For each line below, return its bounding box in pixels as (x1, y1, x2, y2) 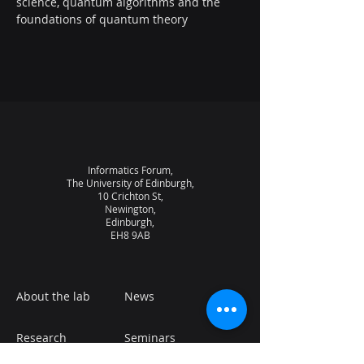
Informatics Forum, (87, 163, 173, 176)
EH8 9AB (110, 228, 150, 241)
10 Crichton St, (97, 189, 163, 202)
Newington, (104, 202, 156, 215)
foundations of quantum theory (16, 11, 188, 27)
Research (16, 329, 67, 345)
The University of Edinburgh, (66, 176, 194, 189)
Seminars (124, 329, 175, 345)
